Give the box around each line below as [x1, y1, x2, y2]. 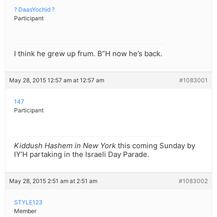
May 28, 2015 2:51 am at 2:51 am [9, 177, 97, 185]
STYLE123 [14, 199, 43, 206]
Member [14, 207, 36, 215]
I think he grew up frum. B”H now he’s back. [14, 49, 162, 59]
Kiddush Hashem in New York [14, 141, 116, 151]
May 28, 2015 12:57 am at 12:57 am [9, 77, 104, 84]
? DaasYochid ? [14, 6, 55, 14]
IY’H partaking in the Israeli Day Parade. [14, 150, 149, 159]
